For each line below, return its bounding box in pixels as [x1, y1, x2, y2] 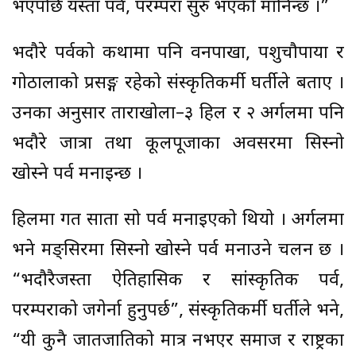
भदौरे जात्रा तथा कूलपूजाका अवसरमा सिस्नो [12, 133, 344, 157]
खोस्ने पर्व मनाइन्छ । [12, 163, 142, 187]
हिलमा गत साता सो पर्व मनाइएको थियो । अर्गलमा [12, 209, 344, 233]
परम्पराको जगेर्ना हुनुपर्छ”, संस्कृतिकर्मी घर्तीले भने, [12, 300, 344, 323]
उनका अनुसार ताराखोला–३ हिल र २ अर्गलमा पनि [12, 103, 344, 126]
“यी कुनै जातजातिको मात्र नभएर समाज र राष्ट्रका [12, 330, 344, 354]
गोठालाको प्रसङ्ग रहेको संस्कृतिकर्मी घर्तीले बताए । [12, 72, 344, 96]
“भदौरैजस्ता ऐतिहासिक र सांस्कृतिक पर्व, [12, 269, 344, 293]
